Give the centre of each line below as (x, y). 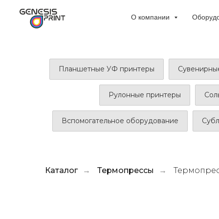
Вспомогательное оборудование (120, 121)
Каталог (61, 170)
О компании (151, 17)
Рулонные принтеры (145, 95)
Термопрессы (126, 170)
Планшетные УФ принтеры (106, 69)
